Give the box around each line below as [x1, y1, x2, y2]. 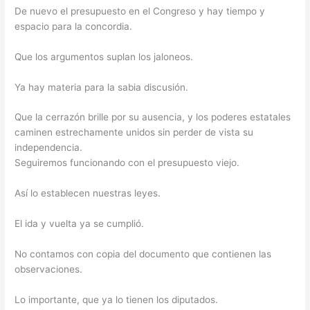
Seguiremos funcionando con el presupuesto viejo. [15, 157, 240, 169]
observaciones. [15, 264, 83, 275]
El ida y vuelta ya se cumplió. [15, 218, 145, 230]
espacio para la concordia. [15, 20, 133, 32]
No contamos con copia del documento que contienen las [15, 248, 272, 260]
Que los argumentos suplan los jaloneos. [15, 51, 194, 62]
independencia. [15, 142, 83, 154]
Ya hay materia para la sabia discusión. [15, 81, 189, 93]
